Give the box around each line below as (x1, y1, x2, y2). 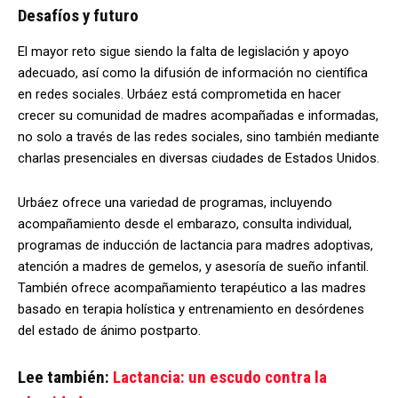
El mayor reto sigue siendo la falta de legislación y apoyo (18, 44, 349, 60)
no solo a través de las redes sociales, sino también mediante (18, 129, 379, 146)
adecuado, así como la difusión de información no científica (18, 65, 368, 82)
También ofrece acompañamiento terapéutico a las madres (18, 280, 366, 297)
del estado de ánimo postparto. (18, 322, 201, 339)
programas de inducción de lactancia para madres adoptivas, (18, 237, 373, 254)
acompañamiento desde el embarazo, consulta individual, (18, 216, 352, 233)
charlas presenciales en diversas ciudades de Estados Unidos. (18, 150, 379, 167)
